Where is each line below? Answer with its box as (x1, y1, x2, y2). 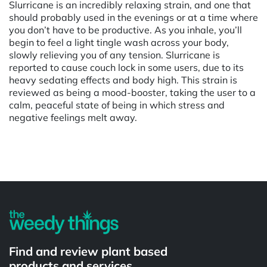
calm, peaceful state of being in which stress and (9, 98, 225, 111)
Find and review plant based (9, 243, 167, 259)
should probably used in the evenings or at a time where (9, 11, 258, 23)
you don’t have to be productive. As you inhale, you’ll (9, 23, 242, 36)
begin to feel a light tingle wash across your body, (9, 36, 229, 48)
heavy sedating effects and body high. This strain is (9, 73, 237, 86)
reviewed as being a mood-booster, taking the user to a (9, 86, 256, 98)
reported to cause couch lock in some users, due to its (9, 61, 244, 73)
